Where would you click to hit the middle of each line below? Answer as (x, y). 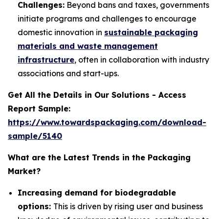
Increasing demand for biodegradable (97, 192)
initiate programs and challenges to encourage (107, 18)
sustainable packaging (151, 32)
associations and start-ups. (68, 73)
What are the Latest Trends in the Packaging (99, 157)
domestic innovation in (61, 32)
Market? (24, 171)
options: (35, 206)
